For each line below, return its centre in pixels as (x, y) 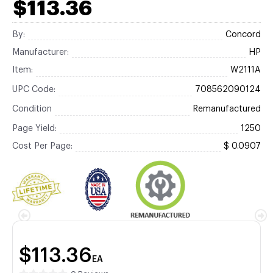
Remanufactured (227, 109)
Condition (32, 109)
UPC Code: (34, 90)
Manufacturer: (41, 52)
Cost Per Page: (42, 146)
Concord (243, 35)
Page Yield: (34, 129)
